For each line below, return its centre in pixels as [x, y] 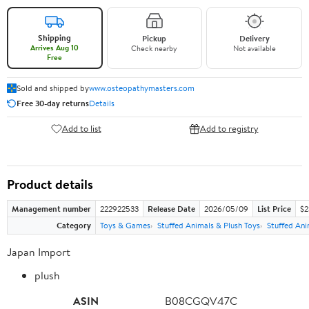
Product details [50, 184]
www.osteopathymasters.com [142, 88]
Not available [254, 48]
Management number [51, 208]
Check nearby [154, 48]
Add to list [81, 129]
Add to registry [229, 129]
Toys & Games [125, 225]
